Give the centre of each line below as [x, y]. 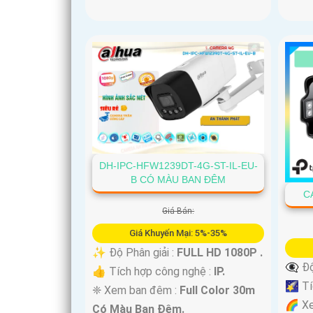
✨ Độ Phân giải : [134, 253]
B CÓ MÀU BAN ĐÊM [179, 180]
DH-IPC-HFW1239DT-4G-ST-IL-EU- [178, 166]
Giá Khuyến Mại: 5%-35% [179, 233]
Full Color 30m [217, 291]
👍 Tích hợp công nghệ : [153, 272]
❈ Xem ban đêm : [136, 291]
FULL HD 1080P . [220, 253]
